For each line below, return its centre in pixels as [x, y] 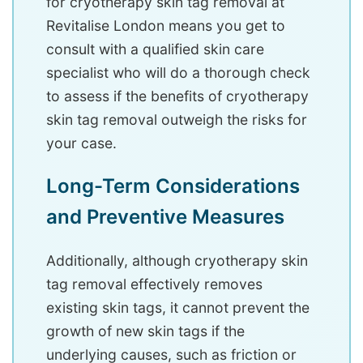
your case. [81, 143]
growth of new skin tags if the [145, 331]
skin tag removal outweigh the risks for [177, 120]
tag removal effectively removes [154, 284]
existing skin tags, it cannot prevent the [178, 308]
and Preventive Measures [165, 217]
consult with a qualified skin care [155, 49]
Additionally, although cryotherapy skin [177, 261]
